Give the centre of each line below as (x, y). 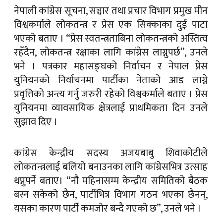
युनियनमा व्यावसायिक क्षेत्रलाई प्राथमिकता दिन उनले (111, 108)
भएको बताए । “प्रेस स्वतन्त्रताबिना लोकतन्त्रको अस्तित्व (111, 39)
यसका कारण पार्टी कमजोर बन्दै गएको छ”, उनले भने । (108, 209)
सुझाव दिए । (36, 122)
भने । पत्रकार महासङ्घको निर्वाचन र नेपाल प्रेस (111, 67)
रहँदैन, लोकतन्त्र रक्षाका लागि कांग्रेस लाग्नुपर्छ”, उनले (111, 53)
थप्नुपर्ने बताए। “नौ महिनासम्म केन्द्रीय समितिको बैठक (111, 181)
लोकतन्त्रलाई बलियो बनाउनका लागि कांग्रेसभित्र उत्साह (111, 167)
